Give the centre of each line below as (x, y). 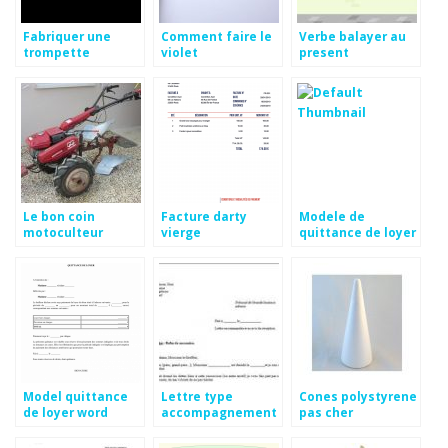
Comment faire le (216, 36)
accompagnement (219, 412)
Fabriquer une (67, 36)
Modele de (332, 216)
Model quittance (75, 396)
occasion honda (73, 248)
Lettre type (197, 396)
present (324, 52)
